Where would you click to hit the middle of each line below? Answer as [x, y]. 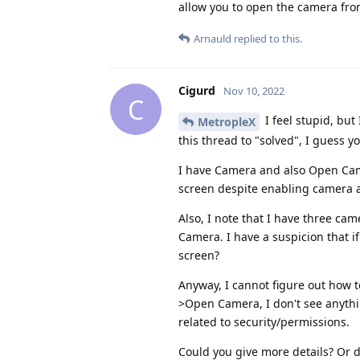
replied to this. [267, 39]
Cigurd [197, 91]
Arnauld [213, 39]
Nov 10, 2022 [254, 91]
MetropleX [227, 122]
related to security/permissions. [264, 322]
